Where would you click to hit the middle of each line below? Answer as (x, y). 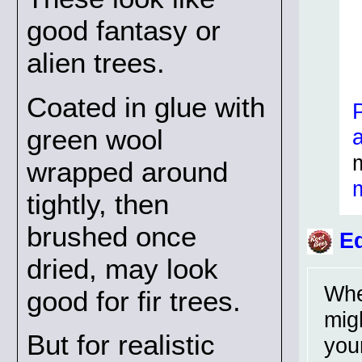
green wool (95, 139)
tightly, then (98, 204)
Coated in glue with (146, 107)
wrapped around (127, 171)
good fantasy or (124, 31)
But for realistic (121, 344)
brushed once (112, 236)
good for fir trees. (134, 301)
